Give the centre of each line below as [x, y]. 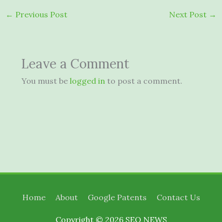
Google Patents [117, 197]
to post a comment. [143, 81]
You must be [45, 81]
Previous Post [40, 15]
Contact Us [178, 197]
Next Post [189, 15]
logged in [87, 81]
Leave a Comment [75, 63]
